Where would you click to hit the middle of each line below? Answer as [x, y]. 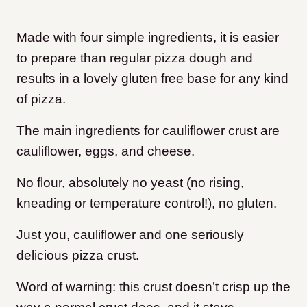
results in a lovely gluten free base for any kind [152, 78]
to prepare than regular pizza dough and [135, 58]
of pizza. [41, 99]
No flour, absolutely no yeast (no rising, [130, 182]
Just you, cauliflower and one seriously [130, 234]
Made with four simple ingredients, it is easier [148, 37]
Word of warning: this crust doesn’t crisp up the [153, 286]
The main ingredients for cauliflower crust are [148, 130]
